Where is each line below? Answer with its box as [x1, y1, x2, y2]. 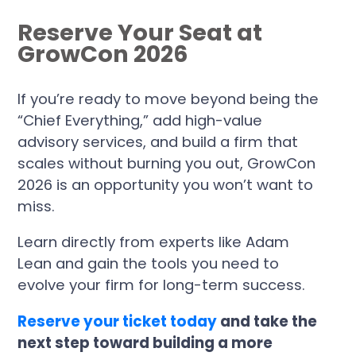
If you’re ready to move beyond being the [17, 88, 319, 109]
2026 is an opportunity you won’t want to [17, 174, 314, 195]
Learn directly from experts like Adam [17, 232, 290, 253]
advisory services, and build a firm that [17, 131, 299, 152]
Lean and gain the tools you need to [17, 253, 280, 274]
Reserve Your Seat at [17, 17, 263, 49]
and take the [217, 311, 318, 331]
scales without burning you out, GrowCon [17, 153, 316, 173]
